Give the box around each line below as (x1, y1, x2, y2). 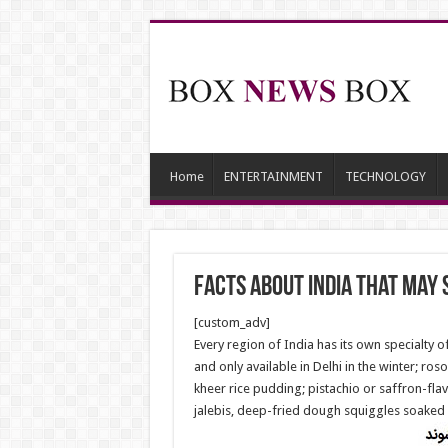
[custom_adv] (193, 315, 270, 330)
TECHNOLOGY (344, 169, 426, 184)
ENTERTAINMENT (223, 169, 323, 184)
